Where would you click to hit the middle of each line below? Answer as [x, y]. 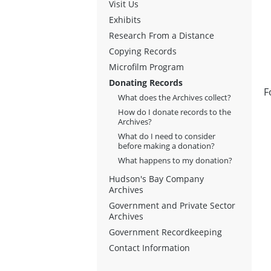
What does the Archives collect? [175, 97]
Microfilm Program [146, 67]
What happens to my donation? [175, 160]
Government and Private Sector [172, 205]
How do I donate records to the [175, 112]
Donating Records [146, 82]
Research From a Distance [162, 35]
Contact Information [149, 247]
